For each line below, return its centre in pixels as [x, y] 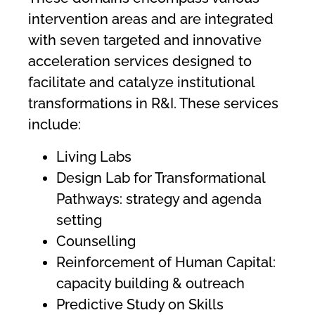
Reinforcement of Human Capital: [166, 262]
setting [79, 220]
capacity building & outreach [150, 283]
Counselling [96, 241]
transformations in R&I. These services [153, 103]
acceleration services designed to [140, 61]
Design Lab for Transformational [161, 178]
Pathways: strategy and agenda [159, 199]
